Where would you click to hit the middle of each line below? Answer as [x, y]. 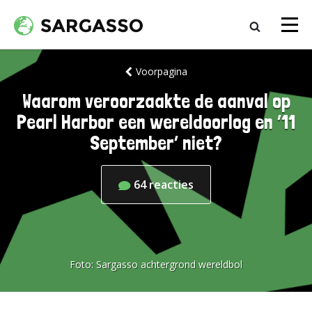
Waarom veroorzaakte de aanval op [156, 101]
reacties [171, 185]
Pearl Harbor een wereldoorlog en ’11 [156, 122]
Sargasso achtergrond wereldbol [169, 264]
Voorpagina [161, 71]
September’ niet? [156, 143]
